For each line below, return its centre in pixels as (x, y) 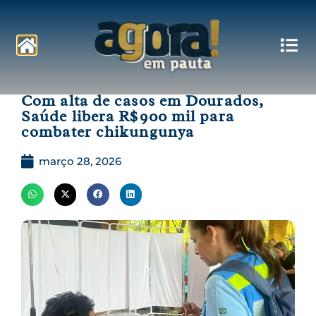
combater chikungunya (108, 132)
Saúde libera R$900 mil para (128, 116)
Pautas (50, 67)
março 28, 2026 (80, 161)
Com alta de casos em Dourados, (143, 101)
